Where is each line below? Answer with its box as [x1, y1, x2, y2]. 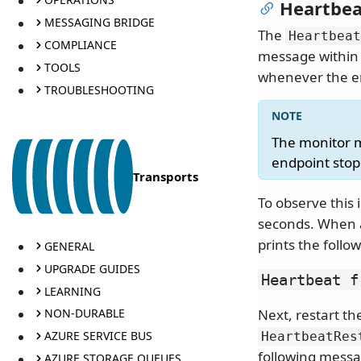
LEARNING [44, 283, 101, 299]
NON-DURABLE [44, 305, 125, 322]
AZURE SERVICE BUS [44, 328, 152, 344]
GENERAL [44, 238, 94, 254]
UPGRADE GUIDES [44, 260, 140, 276]
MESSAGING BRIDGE [44, 15, 155, 31]
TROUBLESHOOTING [44, 81, 154, 98]
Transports [133, 168, 198, 185]
